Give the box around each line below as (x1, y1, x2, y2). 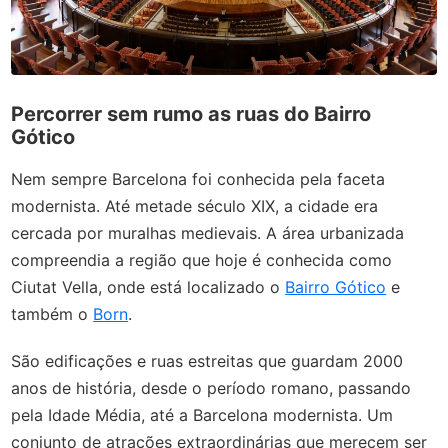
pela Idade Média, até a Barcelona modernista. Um (11, 404, 394, 425)
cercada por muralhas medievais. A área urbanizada (11, 222, 405, 243)
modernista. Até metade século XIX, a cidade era (11, 195, 379, 216)
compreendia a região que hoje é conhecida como (11, 249, 393, 270)
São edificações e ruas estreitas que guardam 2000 (11, 350, 404, 371)
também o (11, 303, 94, 324)
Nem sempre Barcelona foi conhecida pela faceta (11, 168, 386, 189)
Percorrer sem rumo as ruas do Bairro (11, 102, 372, 127)
